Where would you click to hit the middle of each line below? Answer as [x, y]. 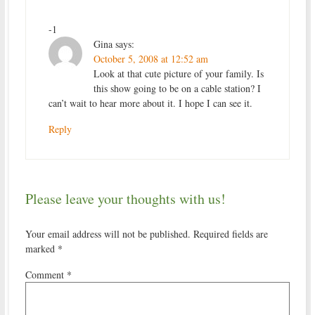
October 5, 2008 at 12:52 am [150, 58]
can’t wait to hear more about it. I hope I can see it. [150, 103]
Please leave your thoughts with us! [125, 198]
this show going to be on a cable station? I [177, 88]
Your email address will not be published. [108, 233]
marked [41, 248]
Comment [46, 274]
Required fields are [230, 233]
